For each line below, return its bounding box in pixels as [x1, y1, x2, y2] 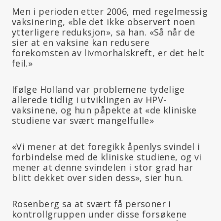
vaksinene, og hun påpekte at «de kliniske [12, 104, 197, 116]
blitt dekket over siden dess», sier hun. [12, 171, 184, 184]
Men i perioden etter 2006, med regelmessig [12, 5, 208, 17]
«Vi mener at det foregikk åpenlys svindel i [12, 140, 200, 152]
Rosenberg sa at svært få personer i [12, 197, 171, 210]
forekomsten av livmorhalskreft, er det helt [12, 46, 205, 59]
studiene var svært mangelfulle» [12, 114, 154, 126]
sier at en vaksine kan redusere [12, 36, 150, 48]
